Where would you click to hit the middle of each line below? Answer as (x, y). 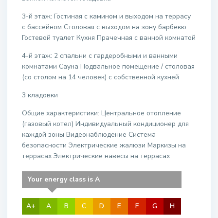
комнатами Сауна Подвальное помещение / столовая (109, 67)
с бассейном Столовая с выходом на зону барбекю (104, 27)
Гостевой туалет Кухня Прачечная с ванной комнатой (109, 38)
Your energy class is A (64, 180)
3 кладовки (40, 95)
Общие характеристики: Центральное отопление (102, 113)
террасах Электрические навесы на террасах (96, 156)
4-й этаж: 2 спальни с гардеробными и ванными (100, 56)
